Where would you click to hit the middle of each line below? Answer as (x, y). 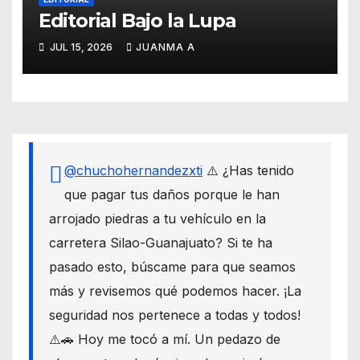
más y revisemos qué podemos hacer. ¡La (175, 290)
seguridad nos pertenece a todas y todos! (175, 315)
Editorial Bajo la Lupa (137, 21)
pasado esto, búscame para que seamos (172, 266)
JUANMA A (165, 47)
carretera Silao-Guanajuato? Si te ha (161, 242)
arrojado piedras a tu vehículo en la (157, 218)
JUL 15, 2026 (81, 47)
